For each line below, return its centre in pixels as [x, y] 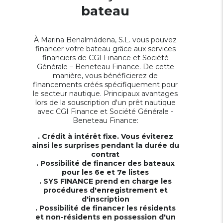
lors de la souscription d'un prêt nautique [105, 103]
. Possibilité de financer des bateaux [105, 163]
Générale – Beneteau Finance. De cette [105, 67]
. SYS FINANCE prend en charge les [105, 181]
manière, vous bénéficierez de [105, 76]
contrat [105, 154]
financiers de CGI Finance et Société [105, 58]
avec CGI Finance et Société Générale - [105, 111]
